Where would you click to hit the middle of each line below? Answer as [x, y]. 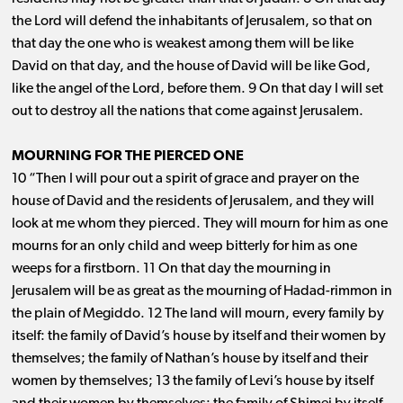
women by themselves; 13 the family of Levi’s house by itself [192, 382]
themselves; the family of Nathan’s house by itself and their [189, 359]
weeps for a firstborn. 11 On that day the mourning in [171, 269]
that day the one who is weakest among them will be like [182, 45]
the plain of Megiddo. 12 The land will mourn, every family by [197, 314]
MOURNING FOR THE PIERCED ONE [127, 157]
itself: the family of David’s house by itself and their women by [198, 337]
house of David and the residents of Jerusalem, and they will [193, 202]
